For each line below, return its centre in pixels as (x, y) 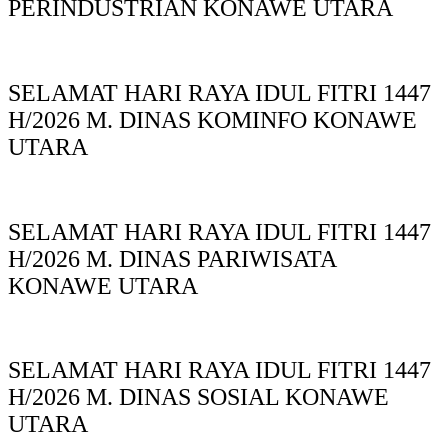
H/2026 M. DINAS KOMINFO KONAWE (212, 119)
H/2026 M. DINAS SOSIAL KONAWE (198, 397)
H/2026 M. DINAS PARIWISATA (172, 258)
